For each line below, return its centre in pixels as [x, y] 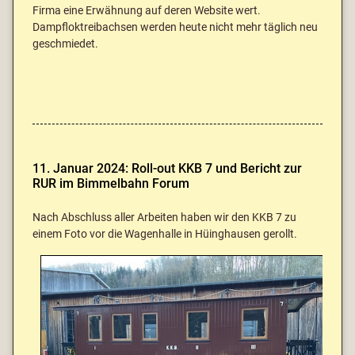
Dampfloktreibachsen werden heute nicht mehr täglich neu [175, 28]
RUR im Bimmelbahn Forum [111, 184]
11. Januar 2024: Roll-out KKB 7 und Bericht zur [167, 169]
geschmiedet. [65, 44]
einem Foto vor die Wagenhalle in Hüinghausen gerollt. [165, 235]
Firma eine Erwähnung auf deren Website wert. [147, 11]
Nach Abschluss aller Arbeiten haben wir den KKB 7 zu [164, 218]
